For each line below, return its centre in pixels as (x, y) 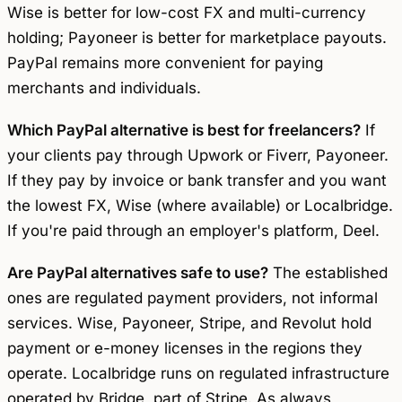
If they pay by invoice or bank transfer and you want (197, 180)
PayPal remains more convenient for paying (165, 63)
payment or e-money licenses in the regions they (185, 348)
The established (328, 272)
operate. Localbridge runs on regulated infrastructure (198, 373)
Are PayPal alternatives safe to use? (138, 272)
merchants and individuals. (104, 88)
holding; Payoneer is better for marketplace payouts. (197, 38)
